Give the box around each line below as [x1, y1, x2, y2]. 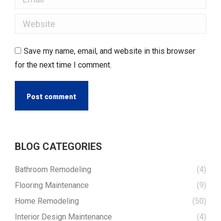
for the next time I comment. [15, 60, 111, 70]
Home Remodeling [15, 196, 79, 206]
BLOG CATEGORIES [15, 141, 102, 152]
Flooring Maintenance [15, 181, 89, 190]
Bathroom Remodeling [15, 165, 91, 174]
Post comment [27, 91, 76, 101]
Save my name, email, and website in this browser [24, 46, 195, 56]
